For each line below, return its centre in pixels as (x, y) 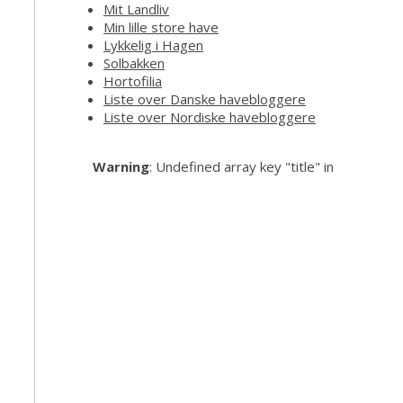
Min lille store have (161, 27)
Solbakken (134, 63)
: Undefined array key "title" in (242, 166)
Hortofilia (133, 81)
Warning (121, 166)
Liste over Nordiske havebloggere (210, 116)
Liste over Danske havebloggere (205, 99)
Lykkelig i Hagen (153, 45)
